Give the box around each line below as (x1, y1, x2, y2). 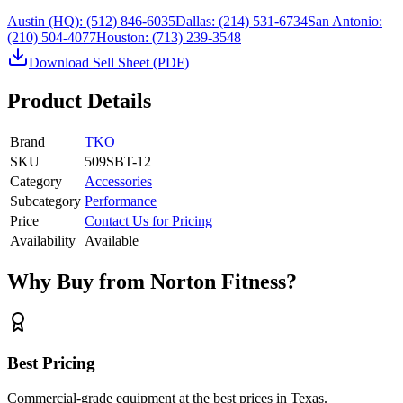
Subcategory (10, 193, 81, 209)
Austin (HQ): (7, 13, 83, 29)
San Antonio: (308, 13, 382, 29)
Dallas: (175, 13, 215, 29)
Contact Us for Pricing (85, 212, 212, 228)
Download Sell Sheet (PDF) (29, 54, 189, 70)
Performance (85, 193, 157, 209)
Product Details (7, 88, 151, 112)
